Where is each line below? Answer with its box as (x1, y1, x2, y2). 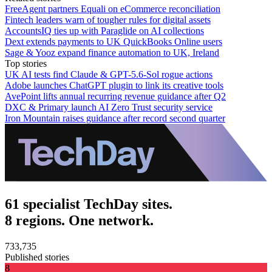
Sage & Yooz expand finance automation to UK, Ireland (5, 47, 219, 58)
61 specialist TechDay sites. (5, 195, 172, 212)
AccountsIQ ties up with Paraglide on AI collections (5, 25, 204, 36)
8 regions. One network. (5, 212, 154, 228)
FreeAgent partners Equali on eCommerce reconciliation (5, 3, 220, 14)
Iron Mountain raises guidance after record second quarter (5, 112, 225, 123)
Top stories (5, 58, 47, 69)
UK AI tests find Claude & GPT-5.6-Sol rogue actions (5, 69, 212, 80)
